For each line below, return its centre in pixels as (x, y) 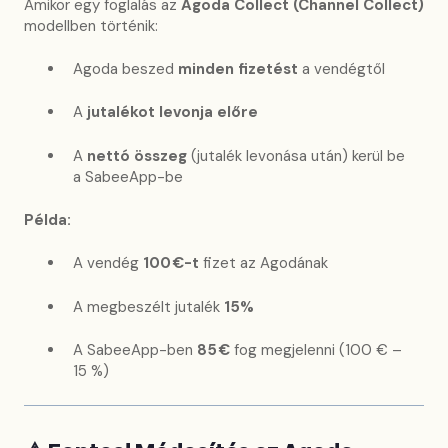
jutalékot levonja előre (172, 112)
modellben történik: (91, 25)
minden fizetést (238, 68)
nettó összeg (137, 155)
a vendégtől (341, 68)
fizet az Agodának (263, 263)
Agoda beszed (125, 68)
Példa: (47, 220)
